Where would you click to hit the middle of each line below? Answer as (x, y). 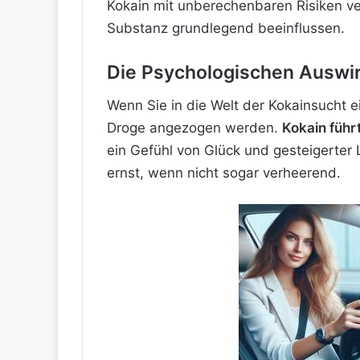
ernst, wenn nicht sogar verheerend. (224, 173)
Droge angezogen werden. (194, 128)
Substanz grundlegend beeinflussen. (226, 28)
